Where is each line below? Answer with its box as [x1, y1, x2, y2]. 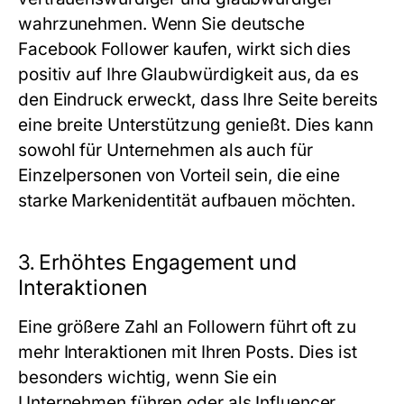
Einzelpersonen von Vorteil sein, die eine [18, 165, 341, 186]
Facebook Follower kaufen [18, 39, 227, 60]
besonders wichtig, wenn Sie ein [18, 367, 278, 388]
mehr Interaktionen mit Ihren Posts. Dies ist [18, 342, 357, 363]
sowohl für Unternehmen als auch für [18, 140, 313, 161]
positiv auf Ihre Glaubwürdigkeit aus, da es [18, 64, 359, 85]
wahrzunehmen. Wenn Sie [18, 14, 231, 34]
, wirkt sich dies [226, 39, 352, 60]
